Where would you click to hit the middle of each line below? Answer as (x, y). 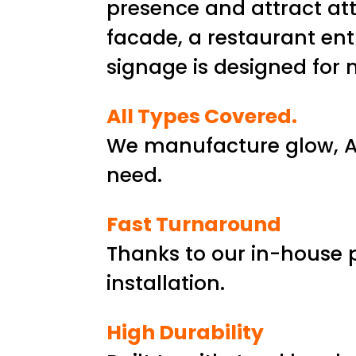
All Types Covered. (202, 116)
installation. (166, 283)
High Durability (186, 332)
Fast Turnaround (194, 224)
